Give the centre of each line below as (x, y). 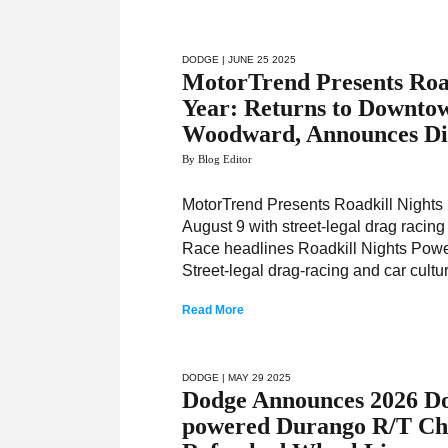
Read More (213, 310)
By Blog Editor (217, 159)
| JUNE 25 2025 (258, 59)
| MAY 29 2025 (255, 377)
